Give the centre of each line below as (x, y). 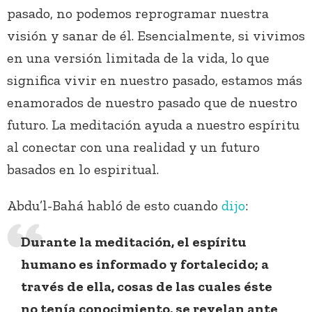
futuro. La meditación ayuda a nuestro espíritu (153, 125)
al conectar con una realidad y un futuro (133, 147)
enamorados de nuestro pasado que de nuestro (152, 103)
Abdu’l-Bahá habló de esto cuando (114, 206)
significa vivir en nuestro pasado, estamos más (155, 80)
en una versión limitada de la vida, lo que (138, 58)
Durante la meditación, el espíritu (134, 242)
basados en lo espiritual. (83, 170)
